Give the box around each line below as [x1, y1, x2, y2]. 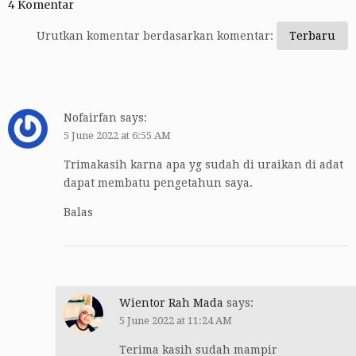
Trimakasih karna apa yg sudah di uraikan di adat [64, 158, 343, 172]
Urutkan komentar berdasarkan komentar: [37, 29, 277, 43]
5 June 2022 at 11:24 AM [119, 315, 232, 327]
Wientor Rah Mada [119, 296, 223, 310]
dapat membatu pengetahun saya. [64, 176, 253, 190]
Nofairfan [64, 111, 117, 125]
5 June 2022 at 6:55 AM [64, 130, 171, 142]
